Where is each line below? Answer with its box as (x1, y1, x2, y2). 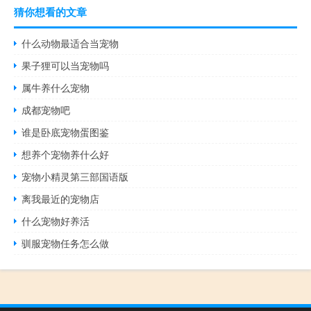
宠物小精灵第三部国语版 (22, 169, 129, 183)
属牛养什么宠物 (22, 80, 90, 94)
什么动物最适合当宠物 (22, 35, 119, 50)
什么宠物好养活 (22, 213, 90, 228)
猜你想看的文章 (14, 3, 87, 19)
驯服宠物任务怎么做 (22, 235, 110, 250)
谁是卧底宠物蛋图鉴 (22, 124, 110, 139)
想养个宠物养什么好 (22, 146, 110, 161)
